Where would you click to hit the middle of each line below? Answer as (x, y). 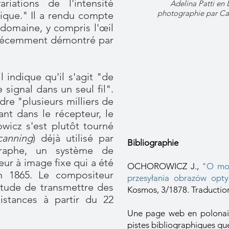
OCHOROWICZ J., (165, 166)
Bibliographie (153, 143)
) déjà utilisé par (73, 138)
